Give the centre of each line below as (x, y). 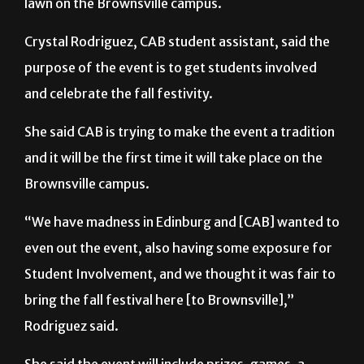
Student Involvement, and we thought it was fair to (180, 274)
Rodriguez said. (71, 326)
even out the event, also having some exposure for (178, 248)
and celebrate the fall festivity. (119, 94)
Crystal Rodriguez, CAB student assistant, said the (177, 42)
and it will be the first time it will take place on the (173, 158)
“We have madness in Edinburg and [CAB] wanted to (182, 222)
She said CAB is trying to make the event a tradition (180, 132)
